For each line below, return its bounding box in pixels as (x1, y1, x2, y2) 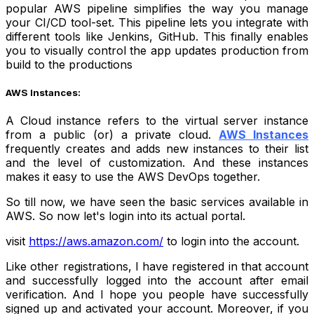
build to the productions (6, 57, 132, 71)
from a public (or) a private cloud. (6, 128, 219, 142)
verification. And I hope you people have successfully (6, 287, 308, 302)
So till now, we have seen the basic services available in (6, 195, 308, 210)
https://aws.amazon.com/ (29, 234, 163, 249)
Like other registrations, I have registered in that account (6, 259, 308, 274)
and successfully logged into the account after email (6, 273, 308, 288)
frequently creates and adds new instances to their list (6, 142, 308, 156)
